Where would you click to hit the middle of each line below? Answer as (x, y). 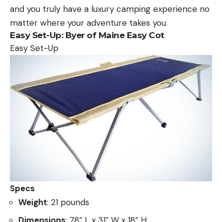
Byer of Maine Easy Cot (115, 35)
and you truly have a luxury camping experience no (110, 9)
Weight (33, 202)
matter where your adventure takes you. (89, 23)
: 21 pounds (68, 202)
